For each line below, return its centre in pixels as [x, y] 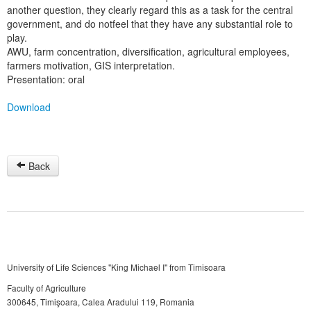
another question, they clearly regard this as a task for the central [150, 10]
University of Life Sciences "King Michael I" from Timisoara [116, 267]
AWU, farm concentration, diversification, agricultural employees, [148, 51]
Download [29, 107]
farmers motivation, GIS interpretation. [91, 65]
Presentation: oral [46, 79]
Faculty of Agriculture [47, 288]
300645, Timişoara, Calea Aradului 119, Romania [101, 302]
